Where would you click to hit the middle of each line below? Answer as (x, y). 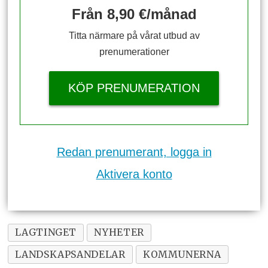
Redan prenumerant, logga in (134, 152)
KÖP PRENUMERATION (134, 88)
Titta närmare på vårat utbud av (134, 35)
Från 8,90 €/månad (134, 14)
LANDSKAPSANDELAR (70, 255)
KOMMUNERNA (182, 255)
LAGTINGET (46, 232)
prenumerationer (134, 51)
